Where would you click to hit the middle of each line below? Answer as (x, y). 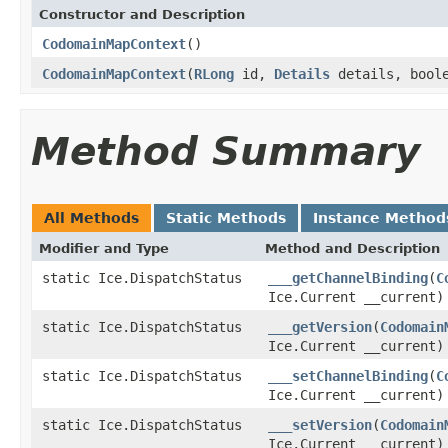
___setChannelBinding (348, 375)
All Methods (91, 217)
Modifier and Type (104, 248)
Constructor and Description (142, 14)
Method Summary (225, 151)
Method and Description (352, 248)
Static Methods (226, 217)
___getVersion (320, 326)
